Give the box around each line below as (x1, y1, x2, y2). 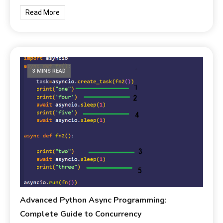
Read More (25, 8, 60, 16)
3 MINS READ (32, 67, 66, 74)
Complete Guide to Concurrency (20, 208, 142, 220)
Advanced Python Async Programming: (20, 194, 167, 206)
